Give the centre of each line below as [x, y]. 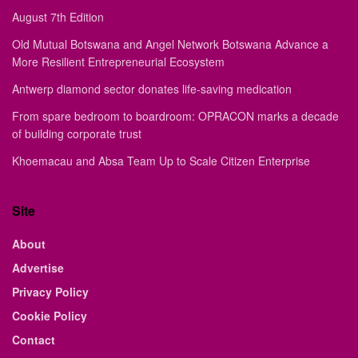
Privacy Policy [50, 292]
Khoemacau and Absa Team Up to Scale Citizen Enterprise [161, 161]
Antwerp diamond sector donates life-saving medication [152, 89]
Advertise [38, 268]
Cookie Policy [50, 316]
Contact [34, 340]
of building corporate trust [77, 133]
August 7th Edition [58, 17]
